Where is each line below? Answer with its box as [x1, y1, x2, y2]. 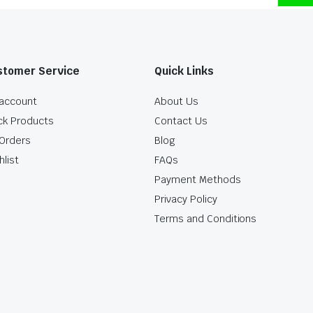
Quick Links [154, 64, 214, 78]
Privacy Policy [154, 193, 217, 206]
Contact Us [154, 115, 208, 128]
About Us [154, 95, 198, 108]
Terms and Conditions [154, 212, 257, 226]
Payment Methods [154, 173, 241, 187]
